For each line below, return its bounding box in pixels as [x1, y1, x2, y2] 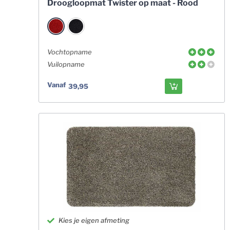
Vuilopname [47, 60, 85, 68]
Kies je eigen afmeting [59, 216, 130, 224]
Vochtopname [47, 48, 92, 56]
